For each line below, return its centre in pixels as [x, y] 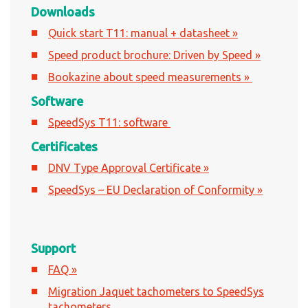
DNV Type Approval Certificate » [129, 168]
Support [53, 249]
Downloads [63, 12]
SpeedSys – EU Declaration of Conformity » [155, 190]
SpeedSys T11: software [109, 123]
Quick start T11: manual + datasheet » [143, 33]
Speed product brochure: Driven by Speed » [154, 55]
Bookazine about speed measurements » [150, 77]
